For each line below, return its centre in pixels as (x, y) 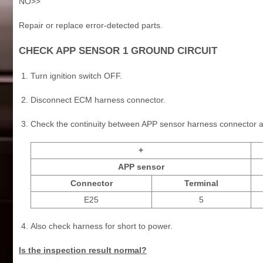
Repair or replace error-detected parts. (91, 25)
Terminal (201, 183)
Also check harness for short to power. (102, 226)
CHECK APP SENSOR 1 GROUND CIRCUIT (118, 50)
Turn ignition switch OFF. (76, 75)
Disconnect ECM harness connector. (98, 100)
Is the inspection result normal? (83, 250)
